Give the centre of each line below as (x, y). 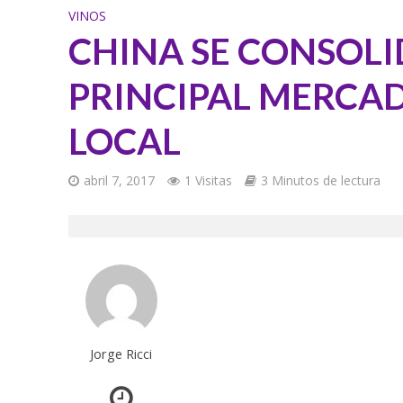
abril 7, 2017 (119, 180)
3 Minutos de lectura (320, 180)
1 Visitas (208, 180)
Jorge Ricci (121, 354)
